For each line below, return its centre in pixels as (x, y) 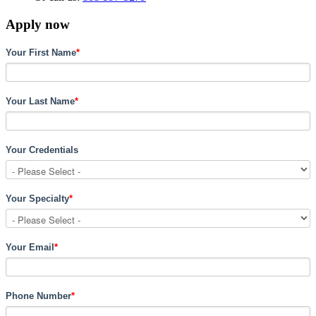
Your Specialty (37, 198)
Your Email (30, 247)
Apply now (38, 24)
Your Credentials (42, 150)
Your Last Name (40, 101)
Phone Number (38, 296)
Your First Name (41, 52)
